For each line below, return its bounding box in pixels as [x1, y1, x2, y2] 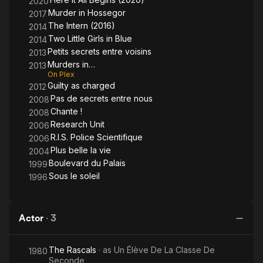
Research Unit [50, 119, 104, 129]
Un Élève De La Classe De [114, 245, 215, 255]
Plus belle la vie [50, 145, 111, 155]
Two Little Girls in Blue [48, 33, 132, 43]
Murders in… [48, 59, 95, 69]
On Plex [48, 70, 75, 79]
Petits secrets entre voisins [48, 46, 151, 56]
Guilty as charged [48, 80, 115, 90]
